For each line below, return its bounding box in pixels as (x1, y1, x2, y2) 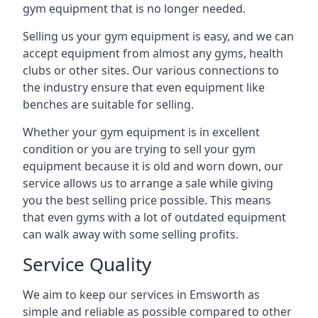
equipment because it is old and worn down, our (23, 158, 283, 174)
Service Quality (23, 251, 151, 277)
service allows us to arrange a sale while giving (23, 175, 273, 191)
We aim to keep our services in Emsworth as (23, 287, 260, 302)
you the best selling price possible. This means (23, 192, 271, 208)
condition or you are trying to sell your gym (23, 141, 256, 157)
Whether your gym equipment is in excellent (23, 124, 260, 140)
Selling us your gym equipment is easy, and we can (23, 28, 294, 44)
